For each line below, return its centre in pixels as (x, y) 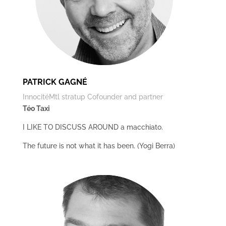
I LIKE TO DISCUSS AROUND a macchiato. (93, 127)
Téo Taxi (36, 108)
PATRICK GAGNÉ (55, 82)
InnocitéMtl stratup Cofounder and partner (93, 97)
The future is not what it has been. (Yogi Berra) (99, 146)
